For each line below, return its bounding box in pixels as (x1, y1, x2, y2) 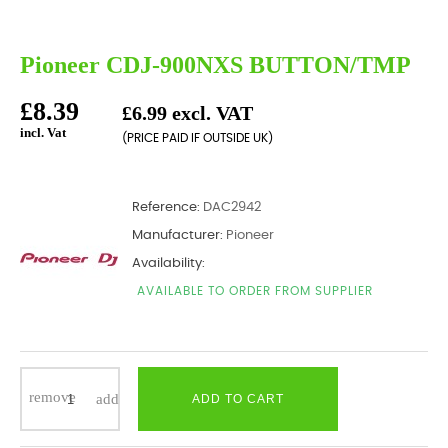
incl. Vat (20, 125, 66, 140)
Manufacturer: (132, 229, 223, 242)
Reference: (132, 201, 200, 214)
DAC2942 (203, 201, 261, 214)
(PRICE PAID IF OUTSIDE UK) (122, 132, 273, 144)
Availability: (132, 257, 205, 270)
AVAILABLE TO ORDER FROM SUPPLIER (137, 285, 373, 297)
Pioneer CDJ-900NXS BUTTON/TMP (20, 52, 411, 78)
